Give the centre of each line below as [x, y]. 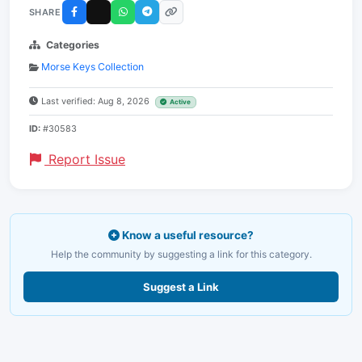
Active [181, 102]
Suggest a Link [181, 287]
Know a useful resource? [187, 236]
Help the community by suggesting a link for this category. [181, 255]
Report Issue [85, 160]
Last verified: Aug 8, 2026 [97, 101]
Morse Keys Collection [93, 67]
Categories [73, 45]
